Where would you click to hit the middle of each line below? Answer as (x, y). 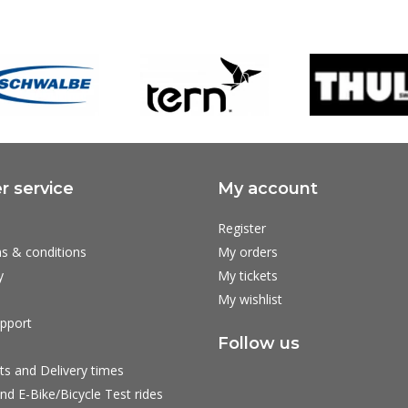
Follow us (259, 343)
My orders (248, 251)
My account (268, 188)
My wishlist (250, 299)
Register (242, 228)
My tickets (248, 275)
